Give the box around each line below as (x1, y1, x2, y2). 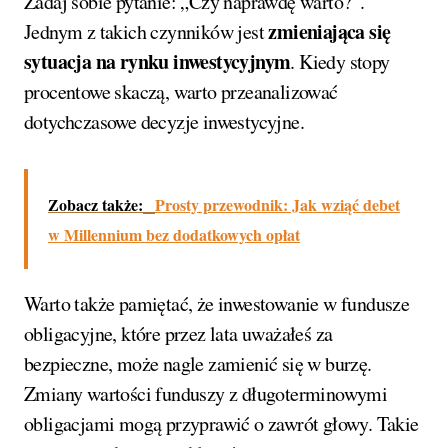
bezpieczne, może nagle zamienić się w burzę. (24, 350, 372, 378)
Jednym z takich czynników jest (24, 18, 269, 46)
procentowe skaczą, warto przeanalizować (24, 78, 338, 106)
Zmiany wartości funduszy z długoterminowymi (24, 380, 388, 408)
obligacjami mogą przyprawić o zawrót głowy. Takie (24, 410, 419, 438)
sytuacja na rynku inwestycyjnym (24, 47, 291, 77)
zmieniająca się (268, 17, 391, 47)
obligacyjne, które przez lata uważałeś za (24, 320, 333, 348)
